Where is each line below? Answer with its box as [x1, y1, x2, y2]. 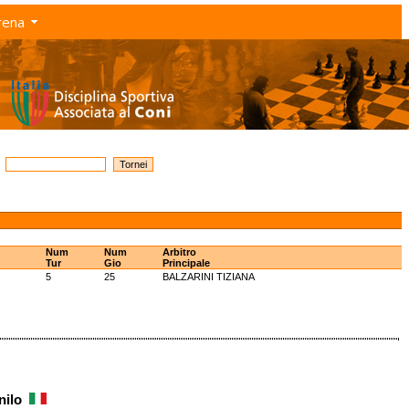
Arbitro [163, 246, 196, 257]
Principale [163, 257, 210, 268]
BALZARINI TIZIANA [163, 271, 255, 282]
